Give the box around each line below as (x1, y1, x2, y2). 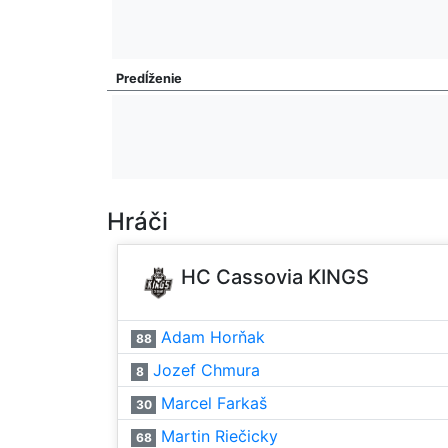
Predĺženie (116, 71, 182, 87)
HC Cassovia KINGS (181, 265, 370, 290)
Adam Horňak (161, 327, 266, 348)
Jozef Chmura (153, 360, 261, 381)
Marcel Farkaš (161, 393, 268, 414)
